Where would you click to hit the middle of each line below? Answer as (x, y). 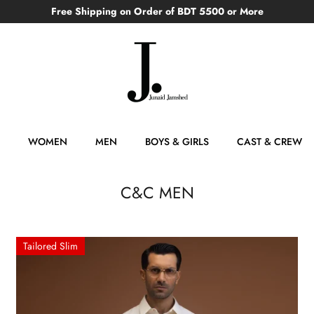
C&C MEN (157, 193)
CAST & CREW (269, 142)
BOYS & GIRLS (177, 142)
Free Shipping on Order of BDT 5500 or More (157, 11)
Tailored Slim (51, 246)
